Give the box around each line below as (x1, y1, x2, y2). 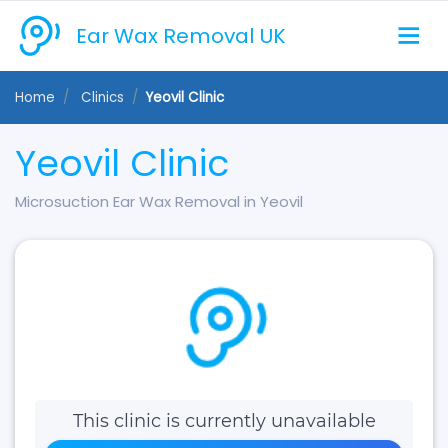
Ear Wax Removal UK (76, 21, 286, 50)
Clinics (81, 88, 124, 107)
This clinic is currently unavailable (72, 410, 376, 432)
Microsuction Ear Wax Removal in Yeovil (15, 191, 303, 212)
